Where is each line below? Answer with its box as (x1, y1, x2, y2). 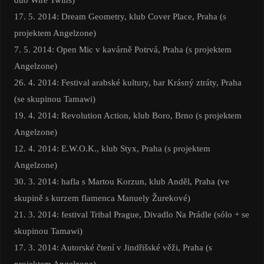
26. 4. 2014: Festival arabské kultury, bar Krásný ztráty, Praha (14, 77, 242, 88)
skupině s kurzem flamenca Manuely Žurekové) (14, 193, 190, 203)
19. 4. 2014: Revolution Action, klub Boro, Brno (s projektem (14, 110, 242, 121)
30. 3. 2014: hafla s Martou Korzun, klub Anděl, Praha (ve (14, 176, 229, 187)
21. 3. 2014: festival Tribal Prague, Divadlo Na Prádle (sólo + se (14, 209, 249, 220)
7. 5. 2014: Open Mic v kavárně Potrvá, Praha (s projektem (14, 44, 232, 55)
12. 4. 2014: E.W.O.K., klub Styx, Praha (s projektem (14, 143, 210, 154)
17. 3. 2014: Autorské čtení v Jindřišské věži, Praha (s (14, 242, 212, 253)
